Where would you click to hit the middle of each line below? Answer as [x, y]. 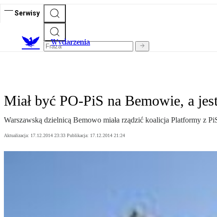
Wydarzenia [70, 42]
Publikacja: [78, 136]
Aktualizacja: [17, 136]
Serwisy [27, 13]
